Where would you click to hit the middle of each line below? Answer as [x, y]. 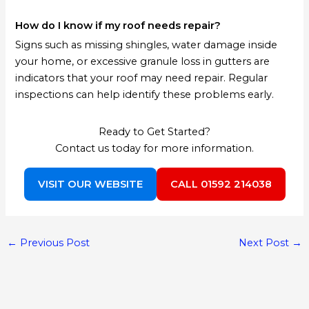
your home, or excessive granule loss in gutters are [143, 61]
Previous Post [53, 242]
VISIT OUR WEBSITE [90, 184]
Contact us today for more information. [154, 148]
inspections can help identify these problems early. [145, 94]
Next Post [266, 242]
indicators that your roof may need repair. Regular [142, 78]
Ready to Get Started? [154, 131]
